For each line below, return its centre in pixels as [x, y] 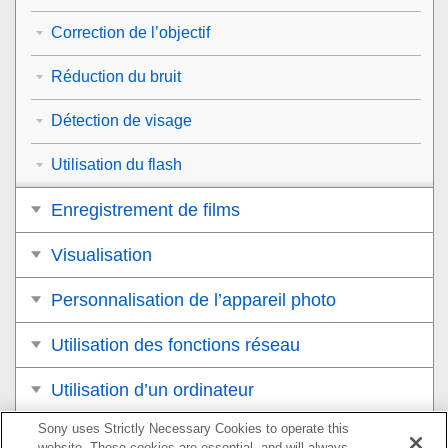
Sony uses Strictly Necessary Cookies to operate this [194, 428]
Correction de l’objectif [130, 32]
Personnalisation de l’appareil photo [193, 299]
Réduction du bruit [116, 76]
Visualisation [101, 254]
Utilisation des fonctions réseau [175, 344]
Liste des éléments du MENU [167, 434]
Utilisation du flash [116, 164]
